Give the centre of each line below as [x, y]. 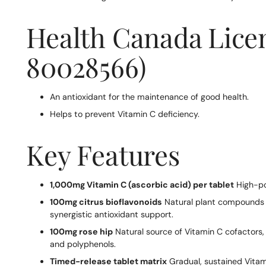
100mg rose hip [82, 232]
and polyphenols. [83, 244]
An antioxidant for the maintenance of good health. [150, 97]
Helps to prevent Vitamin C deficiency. [125, 114]
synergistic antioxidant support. [112, 215]
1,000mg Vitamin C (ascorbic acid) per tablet [142, 185]
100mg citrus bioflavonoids [106, 202]
